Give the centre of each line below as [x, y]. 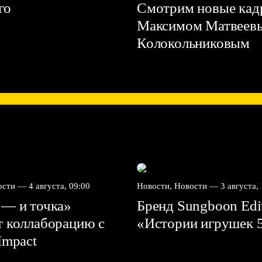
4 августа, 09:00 [59, 186]
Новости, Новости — [179, 186]
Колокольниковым [195, 43]
